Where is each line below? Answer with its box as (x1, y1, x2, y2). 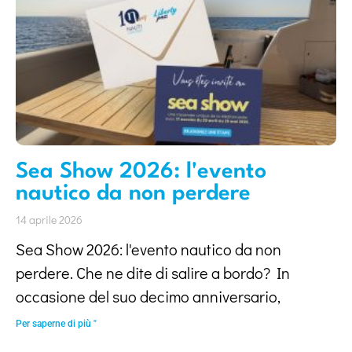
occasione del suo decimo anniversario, (16, 286, 280, 306)
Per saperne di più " (16, 318, 97, 329)
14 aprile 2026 (16, 212, 82, 227)
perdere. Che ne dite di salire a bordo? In (16, 262, 290, 283)
